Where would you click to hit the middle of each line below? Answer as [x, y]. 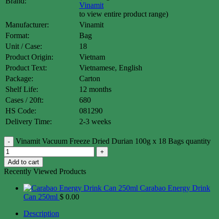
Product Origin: [29, 57]
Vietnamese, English [111, 68]
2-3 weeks [95, 122]
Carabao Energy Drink [175, 188]
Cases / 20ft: [24, 100]
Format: [17, 36]
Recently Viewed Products [45, 172]
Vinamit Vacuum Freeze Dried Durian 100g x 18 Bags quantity [113, 141]
